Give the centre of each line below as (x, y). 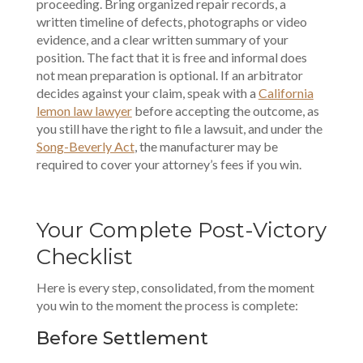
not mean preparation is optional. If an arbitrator (169, 75)
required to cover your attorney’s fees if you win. (169, 164)
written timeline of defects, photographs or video (171, 21)
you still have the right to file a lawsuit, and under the (179, 128)
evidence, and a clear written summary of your (162, 39)
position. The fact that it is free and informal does (171, 57)
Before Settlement (122, 338)
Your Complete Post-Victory (181, 230)
